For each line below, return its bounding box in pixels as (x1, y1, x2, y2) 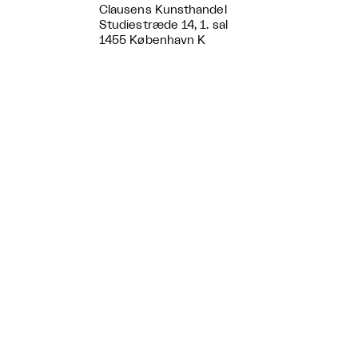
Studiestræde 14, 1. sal (99, 19, 228, 32)
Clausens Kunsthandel (99, 4, 227, 17)
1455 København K (99, 34, 206, 47)
